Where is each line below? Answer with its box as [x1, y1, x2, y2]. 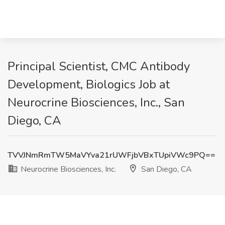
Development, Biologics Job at [8, 76, 170, 92]
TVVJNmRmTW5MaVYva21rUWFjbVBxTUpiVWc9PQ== [8, 150, 215, 161]
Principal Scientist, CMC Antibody [8, 58, 190, 74]
